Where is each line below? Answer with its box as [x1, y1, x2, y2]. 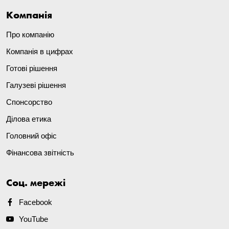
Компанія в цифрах [6, 47, 73, 56]
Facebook [19, 198, 52, 207]
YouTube [19, 215, 48, 224]
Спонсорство [6, 97, 52, 106]
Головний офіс [6, 131, 57, 140]
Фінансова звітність [6, 148, 74, 157]
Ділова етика [6, 114, 51, 123]
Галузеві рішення [6, 80, 66, 89]
